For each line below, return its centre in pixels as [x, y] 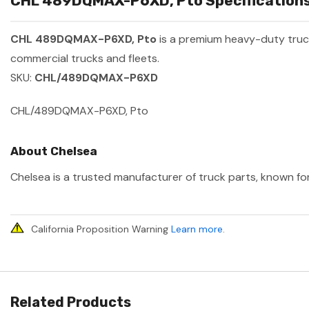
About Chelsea [54, 151]
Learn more [197, 229]
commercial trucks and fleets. [85, 59]
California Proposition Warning [101, 229]
